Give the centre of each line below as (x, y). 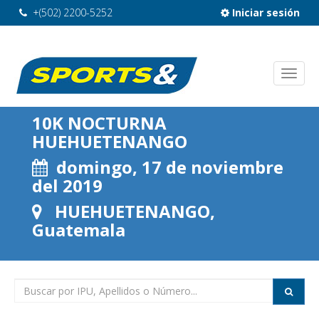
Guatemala (79, 230)
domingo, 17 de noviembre (166, 167)
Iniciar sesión (265, 12)
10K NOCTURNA (99, 123)
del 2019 (67, 185)
